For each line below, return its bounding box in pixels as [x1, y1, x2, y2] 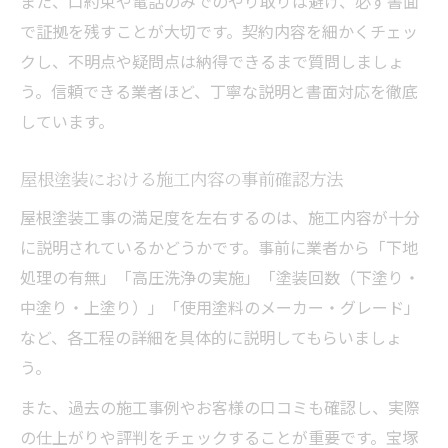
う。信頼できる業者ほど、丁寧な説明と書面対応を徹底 [20, 78, 418, 103]
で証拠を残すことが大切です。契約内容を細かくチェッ [20, 18, 418, 43]
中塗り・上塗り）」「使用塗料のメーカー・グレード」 [20, 294, 420, 319]
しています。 [20, 108, 114, 133]
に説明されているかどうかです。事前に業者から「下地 [20, 234, 418, 259]
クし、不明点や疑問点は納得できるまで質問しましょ [20, 48, 404, 73]
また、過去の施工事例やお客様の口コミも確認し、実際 [20, 394, 420, 419]
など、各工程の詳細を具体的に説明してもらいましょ [20, 324, 402, 349]
